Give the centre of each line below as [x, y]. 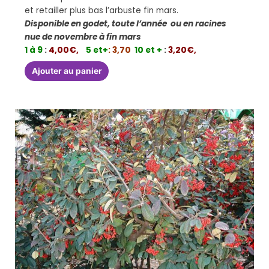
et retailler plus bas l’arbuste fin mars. [102, 11]
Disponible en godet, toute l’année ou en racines [126, 24]
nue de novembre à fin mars [83, 37]
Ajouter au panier [67, 71]
